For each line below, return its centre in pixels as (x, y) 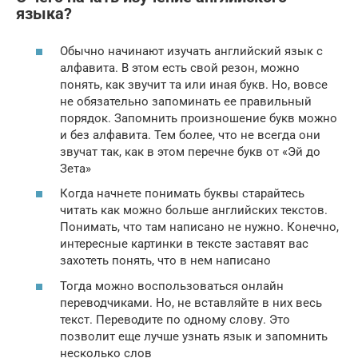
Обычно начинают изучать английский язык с (191, 51)
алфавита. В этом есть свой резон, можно (180, 68)
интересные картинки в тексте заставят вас (184, 244)
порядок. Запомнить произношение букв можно (199, 118)
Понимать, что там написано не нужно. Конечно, (199, 227)
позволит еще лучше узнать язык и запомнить (194, 336)
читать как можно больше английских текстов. (194, 210)
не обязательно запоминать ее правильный (186, 101)
